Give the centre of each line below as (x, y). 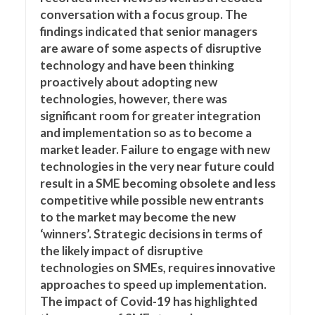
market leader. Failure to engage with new (155, 149)
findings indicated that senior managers (148, 31)
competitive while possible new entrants (152, 200)
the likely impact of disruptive (121, 251)
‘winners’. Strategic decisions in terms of (151, 234)
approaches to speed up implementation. (153, 284)
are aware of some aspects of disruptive (150, 48)
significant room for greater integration (150, 116)
